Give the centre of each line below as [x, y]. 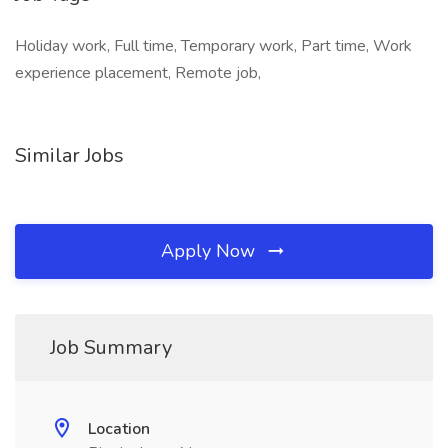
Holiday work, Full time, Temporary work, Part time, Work [213, 46]
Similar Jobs [69, 155]
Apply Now [210, 251]
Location [119, 429]
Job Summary [111, 347]
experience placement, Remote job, [138, 73]
